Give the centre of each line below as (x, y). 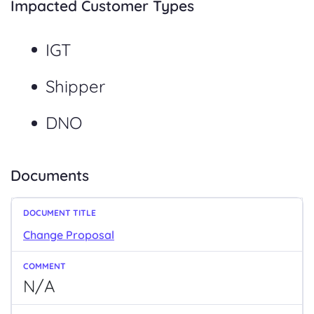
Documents (50, 175)
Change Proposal (69, 234)
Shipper (75, 87)
